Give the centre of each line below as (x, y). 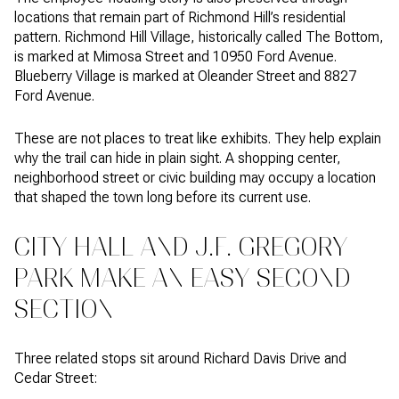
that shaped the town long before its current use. (163, 198)
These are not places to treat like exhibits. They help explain (198, 139)
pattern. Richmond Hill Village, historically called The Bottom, (199, 37)
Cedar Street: (56, 378)
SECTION (64, 309)
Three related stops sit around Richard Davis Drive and (180, 358)
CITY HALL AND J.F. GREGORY (181, 247)
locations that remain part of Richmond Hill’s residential (180, 17)
